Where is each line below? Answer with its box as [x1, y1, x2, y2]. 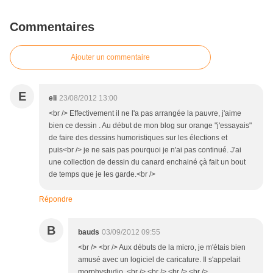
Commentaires [10, 20, 94, 34]
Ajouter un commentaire [71, 53, 150, 62]
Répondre [39, 195, 73, 204]
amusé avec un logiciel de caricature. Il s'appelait [78, 255, 240, 264]
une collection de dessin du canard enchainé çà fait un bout [49, 158, 246, 167]
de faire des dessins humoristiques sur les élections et [49, 133, 227, 143]
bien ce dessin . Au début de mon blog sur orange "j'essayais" [49, 121, 252, 130]
